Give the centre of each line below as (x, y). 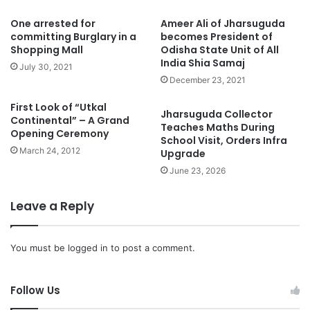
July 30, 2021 (46, 66)
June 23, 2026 (198, 170)
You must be (39, 247)
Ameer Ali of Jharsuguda (223, 23)
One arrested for (53, 23)
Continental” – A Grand (70, 120)
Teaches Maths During (218, 127)
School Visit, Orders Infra (224, 140)
